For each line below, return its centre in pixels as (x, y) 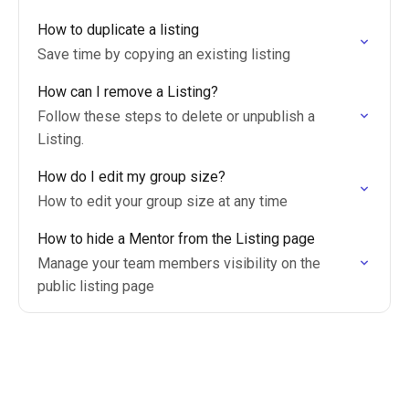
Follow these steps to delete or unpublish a (176, 116)
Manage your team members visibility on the (179, 263)
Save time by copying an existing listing (164, 54)
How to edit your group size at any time (163, 201)
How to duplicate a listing (118, 30)
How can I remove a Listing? (128, 92)
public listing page (96, 286)
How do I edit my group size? (131, 177)
